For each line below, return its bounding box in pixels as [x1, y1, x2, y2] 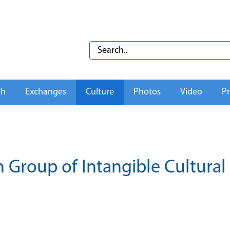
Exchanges [25, 87, 66, 97]
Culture [86, 87, 114, 97]
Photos [133, 87, 161, 97]
